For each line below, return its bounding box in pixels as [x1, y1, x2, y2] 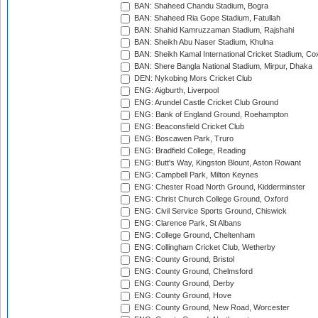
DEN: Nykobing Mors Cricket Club [132, 74, 252, 83]
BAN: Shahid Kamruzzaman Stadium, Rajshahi [132, 26, 294, 35]
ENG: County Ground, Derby [132, 279, 234, 288]
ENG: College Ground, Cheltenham [132, 231, 255, 240]
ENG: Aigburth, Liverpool [132, 86, 219, 95]
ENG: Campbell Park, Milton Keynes [132, 170, 258, 180]
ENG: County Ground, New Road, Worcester [132, 303, 290, 312]
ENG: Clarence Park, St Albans [132, 219, 241, 228]
